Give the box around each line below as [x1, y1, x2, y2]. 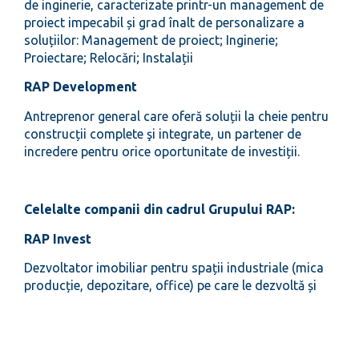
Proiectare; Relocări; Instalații [24, 50, 193, 65]
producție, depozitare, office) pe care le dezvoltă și [24, 278, 317, 293]
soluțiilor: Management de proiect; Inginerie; [24, 32, 278, 47]
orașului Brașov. [24, 313, 115, 329]
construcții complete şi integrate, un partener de [24, 126, 301, 141]
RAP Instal [24, 342, 87, 357]
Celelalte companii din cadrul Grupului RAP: [24, 202, 295, 217]
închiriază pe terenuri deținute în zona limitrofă [24, 296, 294, 311]
